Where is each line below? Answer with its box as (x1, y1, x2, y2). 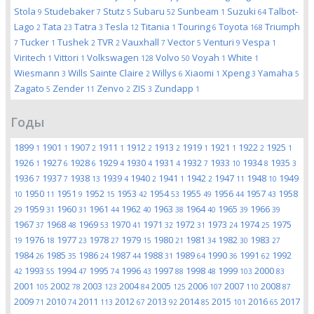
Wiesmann (14, 67, 62, 79)
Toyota (219, 20, 250, 33)
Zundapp (154, 82, 196, 95)
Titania (141, 20, 172, 33)
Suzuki (227, 5, 258, 18)
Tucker (20, 36, 51, 48)
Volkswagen (87, 51, 141, 64)
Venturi (203, 36, 236, 48)
